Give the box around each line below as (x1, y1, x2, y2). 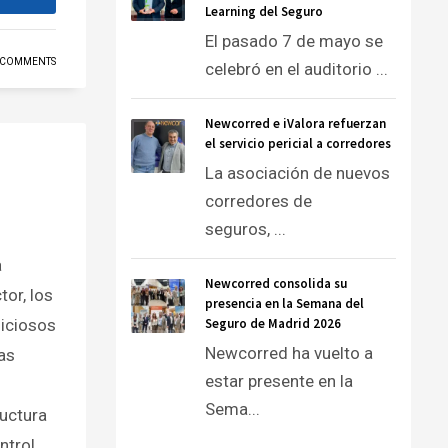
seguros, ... (205, 219, 286, 239)
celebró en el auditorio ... (205, 59, 388, 79)
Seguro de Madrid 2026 (205, 315, 341, 332)
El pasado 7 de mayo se (205, 31, 383, 51)
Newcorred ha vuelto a (205, 343, 373, 363)
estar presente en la (205, 371, 353, 391)
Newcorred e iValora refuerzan (205, 115, 386, 132)
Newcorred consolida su (205, 275, 347, 292)
